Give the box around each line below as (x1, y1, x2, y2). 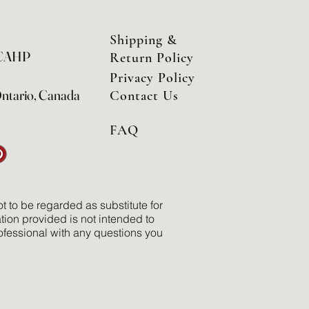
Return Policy (110, 49, 195, 66)
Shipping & (110, 31, 178, 48)
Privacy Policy (110, 69, 196, 86)
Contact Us (110, 87, 179, 104)
